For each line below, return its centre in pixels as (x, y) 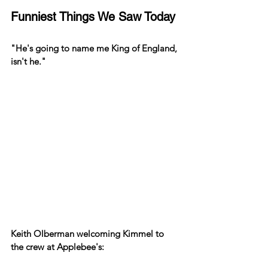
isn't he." (28, 62)
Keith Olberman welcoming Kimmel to (89, 233)
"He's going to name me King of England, (95, 48)
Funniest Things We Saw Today (93, 17)
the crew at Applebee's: (57, 246)
